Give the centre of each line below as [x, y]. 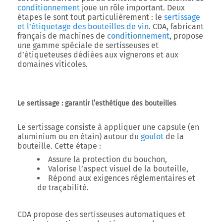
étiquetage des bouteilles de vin [90, 27]
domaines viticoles [52, 64]
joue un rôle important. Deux [132, 8]
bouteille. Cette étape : [59, 146]
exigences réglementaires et [144, 178]
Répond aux [71, 178]
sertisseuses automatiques [128, 214]
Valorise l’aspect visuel [90, 169]
